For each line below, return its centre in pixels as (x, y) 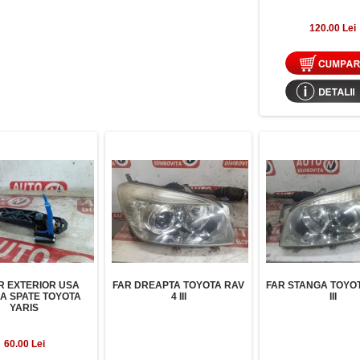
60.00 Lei (24, 344)
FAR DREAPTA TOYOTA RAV (178, 285)
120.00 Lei (333, 28)
